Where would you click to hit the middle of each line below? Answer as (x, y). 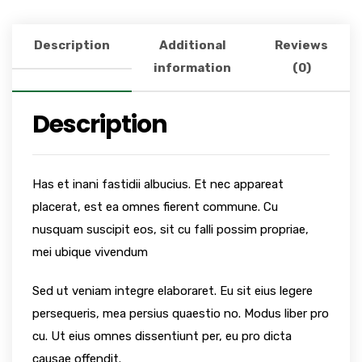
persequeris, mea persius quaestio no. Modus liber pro (181, 314)
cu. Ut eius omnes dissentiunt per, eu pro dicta (162, 337)
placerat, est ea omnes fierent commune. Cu (155, 207)
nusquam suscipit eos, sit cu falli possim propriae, (170, 230)
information (192, 68)
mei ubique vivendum (90, 253)
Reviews (301, 46)
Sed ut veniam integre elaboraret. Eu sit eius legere (173, 291)
